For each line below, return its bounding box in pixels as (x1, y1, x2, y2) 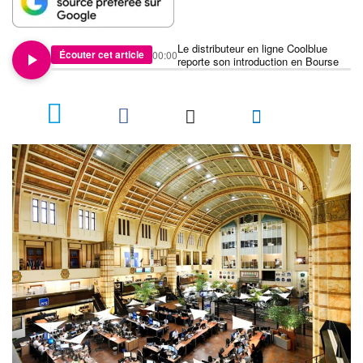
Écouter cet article (59, 47, 144, 62)
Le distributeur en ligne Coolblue (177, 40, 327, 56)
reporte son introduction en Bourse (177, 53, 339, 69)
